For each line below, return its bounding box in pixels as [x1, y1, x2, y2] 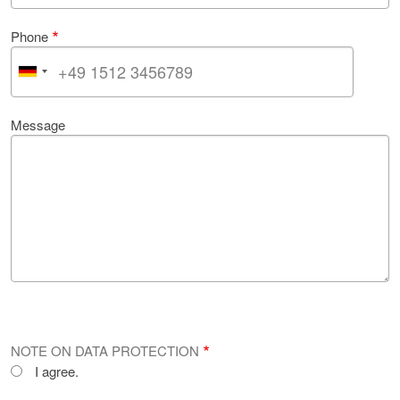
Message [11, 114, 65, 134]
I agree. [35, 361, 79, 380]
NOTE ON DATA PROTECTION [11, 340, 199, 360]
